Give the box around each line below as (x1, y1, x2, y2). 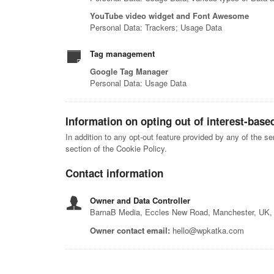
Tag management (90, 48, 155, 59)
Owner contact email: (90, 224, 170, 236)
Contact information (65, 166, 163, 180)
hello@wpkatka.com (170, 224, 244, 236)
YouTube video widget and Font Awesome (90, 10, 249, 21)
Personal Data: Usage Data (90, 77, 187, 89)
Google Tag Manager (90, 65, 168, 77)
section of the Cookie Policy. (65, 143, 167, 154)
